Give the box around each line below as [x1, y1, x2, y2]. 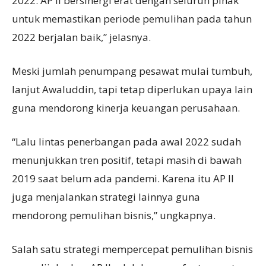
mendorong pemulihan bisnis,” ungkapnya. [12, 208, 216, 223]
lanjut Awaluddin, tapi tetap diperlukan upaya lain [12, 83, 252, 97]
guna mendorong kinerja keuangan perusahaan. [12, 101, 240, 115]
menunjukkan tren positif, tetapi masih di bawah [12, 153, 242, 167]
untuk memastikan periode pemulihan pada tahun [12, 12, 252, 26]
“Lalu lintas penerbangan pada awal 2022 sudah [12, 135, 241, 149]
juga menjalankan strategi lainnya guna [12, 190, 200, 204]
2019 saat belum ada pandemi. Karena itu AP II [12, 172, 234, 186]
